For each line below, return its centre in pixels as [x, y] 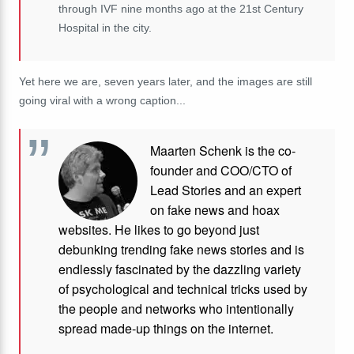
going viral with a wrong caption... [102, 100]
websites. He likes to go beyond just [159, 229]
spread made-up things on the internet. [166, 328]
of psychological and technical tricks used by [183, 288]
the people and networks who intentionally [176, 308]
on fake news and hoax [215, 209]
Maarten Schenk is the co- [223, 150]
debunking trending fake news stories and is [181, 249]
